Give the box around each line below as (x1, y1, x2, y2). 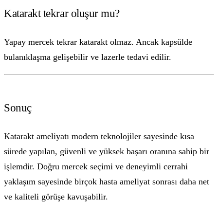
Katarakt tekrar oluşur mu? (4, 6, 120, 19)
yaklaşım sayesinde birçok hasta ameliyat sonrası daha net (4, 177, 209, 187)
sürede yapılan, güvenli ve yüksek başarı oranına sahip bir (4, 146, 209, 157)
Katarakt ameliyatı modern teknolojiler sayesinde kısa (4, 131, 194, 142)
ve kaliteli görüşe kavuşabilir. (4, 192, 108, 202)
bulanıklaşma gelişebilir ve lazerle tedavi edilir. (4, 52, 171, 62)
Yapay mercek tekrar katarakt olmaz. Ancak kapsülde (4, 37, 192, 47)
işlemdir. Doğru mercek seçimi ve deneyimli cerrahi (4, 162, 188, 172)
